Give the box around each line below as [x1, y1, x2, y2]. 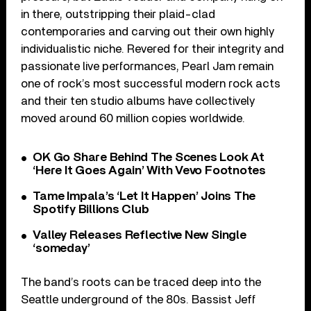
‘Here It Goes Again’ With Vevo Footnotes [33, 164, 266, 177]
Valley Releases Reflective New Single [33, 228, 246, 242]
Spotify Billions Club [33, 203, 149, 216]
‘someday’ [33, 242, 90, 255]
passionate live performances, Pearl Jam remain [21, 60, 274, 72]
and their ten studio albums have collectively [21, 94, 255, 107]
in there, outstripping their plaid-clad [21, 8, 216, 20]
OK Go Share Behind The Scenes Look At [33, 151, 264, 164]
